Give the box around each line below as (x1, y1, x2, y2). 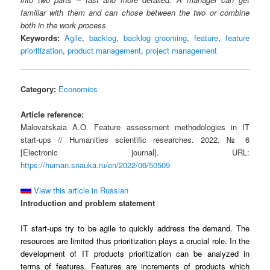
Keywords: (20, 31, 60, 43)
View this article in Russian (31, 184, 129, 196)
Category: (20, 83, 57, 95)
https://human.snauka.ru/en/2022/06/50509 (20, 159, 171, 171)
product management (67, 44, 142, 56)
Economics (58, 83, 98, 95)
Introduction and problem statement (20, 197, 155, 209)
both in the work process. (20, 19, 109, 31)
